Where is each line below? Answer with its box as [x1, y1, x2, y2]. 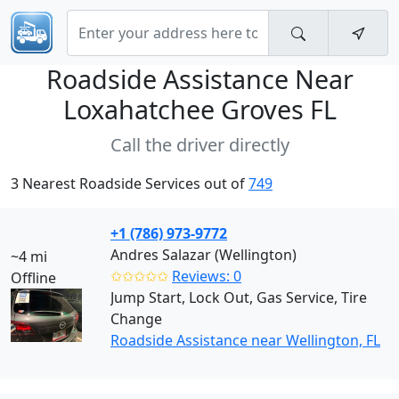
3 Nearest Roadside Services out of [11, 174, 248, 193]
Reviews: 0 [172, 266, 241, 286]
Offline [11, 268, 56, 288]
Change [110, 309, 162, 329]
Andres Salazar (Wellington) [110, 245, 297, 265]
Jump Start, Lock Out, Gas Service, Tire [110, 288, 367, 307]
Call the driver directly [110, 133, 289, 157]
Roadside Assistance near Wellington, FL [110, 330, 380, 350]
